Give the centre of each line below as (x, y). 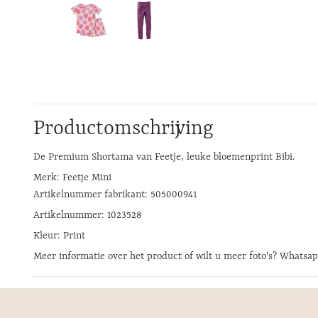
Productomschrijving (124, 129)
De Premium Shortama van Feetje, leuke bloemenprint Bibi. (164, 157)
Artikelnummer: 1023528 (87, 215)
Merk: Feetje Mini (74, 177)
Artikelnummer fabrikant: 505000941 (115, 194)
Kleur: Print (59, 235)
